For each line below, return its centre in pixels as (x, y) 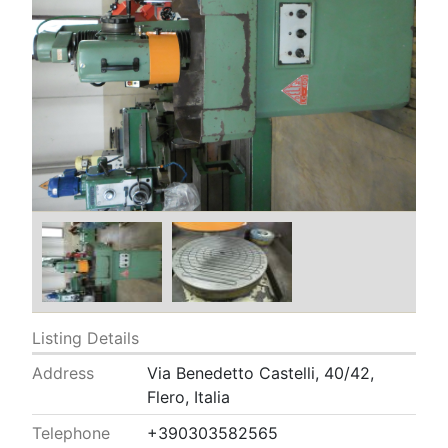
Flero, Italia (189, 396)
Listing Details (85, 337)
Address (63, 372)
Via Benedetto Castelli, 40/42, (261, 372)
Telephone (71, 432)
